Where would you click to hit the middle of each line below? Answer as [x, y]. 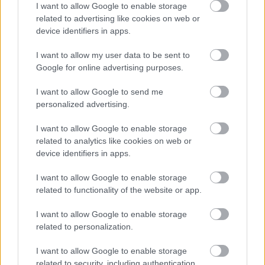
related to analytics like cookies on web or [114, 141]
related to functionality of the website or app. [119, 190]
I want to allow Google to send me [100, 92]
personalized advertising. [83, 104]
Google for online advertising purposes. [110, 67]
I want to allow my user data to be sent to [113, 55]
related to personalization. [85, 227]
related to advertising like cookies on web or [118, 18]
